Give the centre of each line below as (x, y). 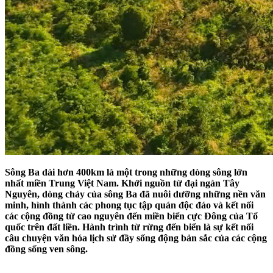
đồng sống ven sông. (48, 249)
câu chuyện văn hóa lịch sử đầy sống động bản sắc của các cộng (136, 238)
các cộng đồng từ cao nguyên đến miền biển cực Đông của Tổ (131, 216)
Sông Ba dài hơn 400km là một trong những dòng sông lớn (126, 172)
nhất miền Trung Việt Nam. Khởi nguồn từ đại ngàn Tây (122, 183)
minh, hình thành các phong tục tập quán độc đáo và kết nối (129, 205)
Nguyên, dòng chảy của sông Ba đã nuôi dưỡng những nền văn (135, 194)
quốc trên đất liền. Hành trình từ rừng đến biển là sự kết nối (129, 227)
